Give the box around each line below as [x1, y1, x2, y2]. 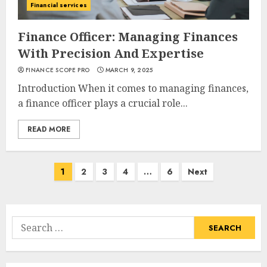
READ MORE [27, 124, 70, 135]
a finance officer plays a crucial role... [18, 97, 188, 110]
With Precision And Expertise [18, 45, 204, 61]
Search [11, 216, 43, 230]
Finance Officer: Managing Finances [18, 29, 238, 45]
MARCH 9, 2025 [105, 66, 153, 74]
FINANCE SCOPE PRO [26, 66, 90, 74]
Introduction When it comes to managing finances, [18, 82, 249, 95]
